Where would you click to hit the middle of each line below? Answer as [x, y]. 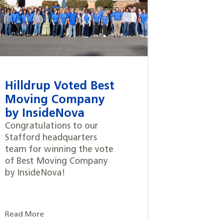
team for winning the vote [59, 150]
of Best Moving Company [56, 162]
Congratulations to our [52, 127]
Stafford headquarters [51, 138]
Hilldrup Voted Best [60, 87]
